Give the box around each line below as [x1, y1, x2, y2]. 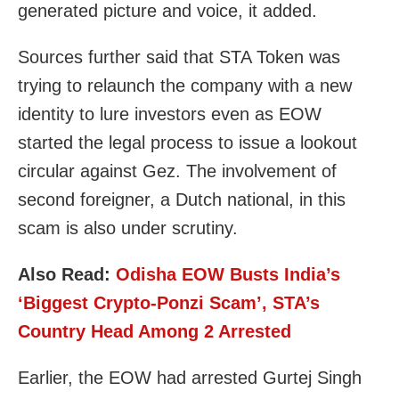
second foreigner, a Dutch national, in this [18, 189, 346, 209]
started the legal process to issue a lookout [18, 132, 357, 152]
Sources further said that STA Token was [18, 46, 340, 67]
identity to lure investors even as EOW [18, 103, 322, 124]
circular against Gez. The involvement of [18, 160, 337, 181]
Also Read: [18, 264, 116, 284]
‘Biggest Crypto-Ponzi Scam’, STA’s [18, 292, 320, 313]
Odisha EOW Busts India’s [116, 264, 340, 284]
